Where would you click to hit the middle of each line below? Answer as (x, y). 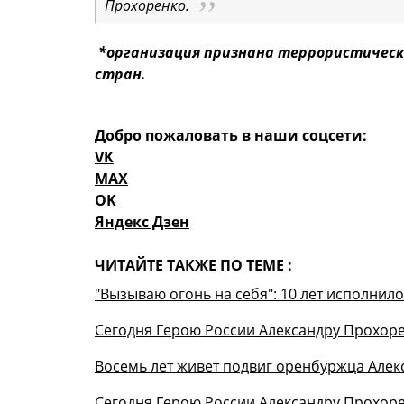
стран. (120, 74)
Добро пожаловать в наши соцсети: (231, 136)
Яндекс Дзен (142, 222)
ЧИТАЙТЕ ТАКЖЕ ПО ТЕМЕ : (193, 266)
